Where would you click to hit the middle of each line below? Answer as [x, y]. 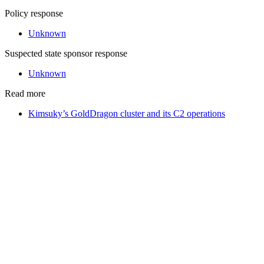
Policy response [34, 13]
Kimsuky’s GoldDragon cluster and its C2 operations [127, 113]
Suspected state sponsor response [66, 53]
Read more [25, 93]
